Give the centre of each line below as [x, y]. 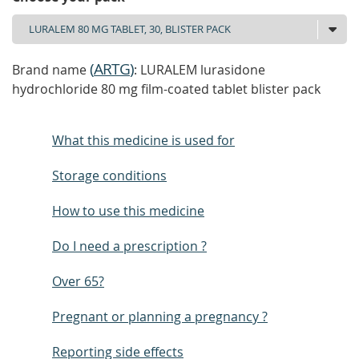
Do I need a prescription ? [129, 246]
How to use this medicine [128, 211]
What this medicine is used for [143, 140]
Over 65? [78, 281]
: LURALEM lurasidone [200, 70]
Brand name [51, 70]
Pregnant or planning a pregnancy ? [160, 317]
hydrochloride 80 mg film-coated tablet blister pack [166, 89]
